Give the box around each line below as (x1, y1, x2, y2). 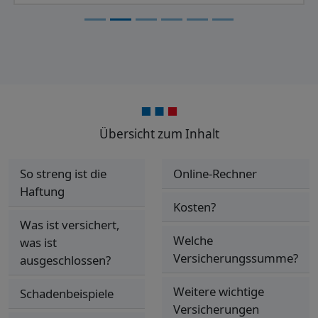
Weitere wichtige (173, 283, 264, 300)
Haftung (20, 183, 65, 200)
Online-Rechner (173, 165, 257, 182)
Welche (173, 232, 213, 249)
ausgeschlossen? (20, 252, 111, 269)
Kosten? (173, 199, 216, 216)
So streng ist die (20, 165, 106, 182)
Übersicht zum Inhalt (99, 126, 219, 143)
